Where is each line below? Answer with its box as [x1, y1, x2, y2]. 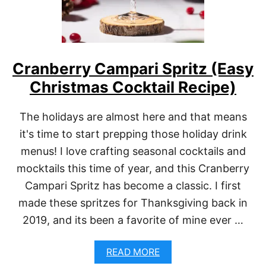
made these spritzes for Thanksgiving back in [18, 197, 248, 209]
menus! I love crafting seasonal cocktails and [20, 145, 246, 157]
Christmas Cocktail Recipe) [30, 78, 236, 96]
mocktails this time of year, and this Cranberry [17, 162, 249, 175]
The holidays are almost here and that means [19, 110, 247, 123]
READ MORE [106, 246, 160, 258]
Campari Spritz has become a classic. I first [25, 179, 241, 192]
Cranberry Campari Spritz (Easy [12, 59, 254, 78]
